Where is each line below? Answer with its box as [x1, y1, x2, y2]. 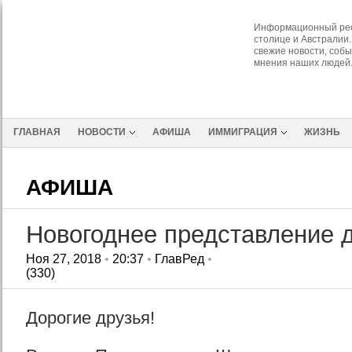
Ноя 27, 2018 [25, 252, 101, 266]
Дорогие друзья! [25, 308, 155, 328]
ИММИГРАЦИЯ [207, 126, 277, 137]
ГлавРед [154, 252, 204, 266]
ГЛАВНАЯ [13, 126, 60, 137]
